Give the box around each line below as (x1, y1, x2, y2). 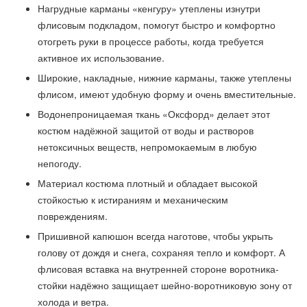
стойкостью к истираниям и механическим (38, 192, 228, 206)
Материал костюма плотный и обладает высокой (38, 175, 258, 190)
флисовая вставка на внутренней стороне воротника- (38, 261, 279, 275)
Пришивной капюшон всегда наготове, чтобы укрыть (38, 228, 273, 243)
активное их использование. (38, 50, 164, 64)
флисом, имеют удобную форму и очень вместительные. (38, 86, 296, 101)
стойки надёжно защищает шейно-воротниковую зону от (38, 278, 292, 292)
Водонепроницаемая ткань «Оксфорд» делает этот (38, 106, 270, 121)
